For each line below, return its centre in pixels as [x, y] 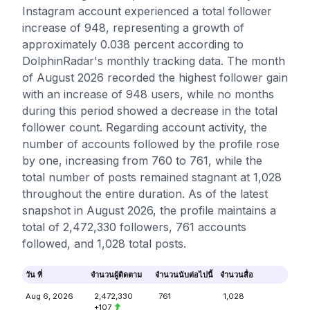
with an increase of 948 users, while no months [148, 94]
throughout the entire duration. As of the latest [145, 194]
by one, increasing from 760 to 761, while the [142, 161]
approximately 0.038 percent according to [133, 44]
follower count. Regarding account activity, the [145, 127]
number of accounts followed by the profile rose [151, 144]
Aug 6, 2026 [49, 296]
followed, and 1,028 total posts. [104, 244]
